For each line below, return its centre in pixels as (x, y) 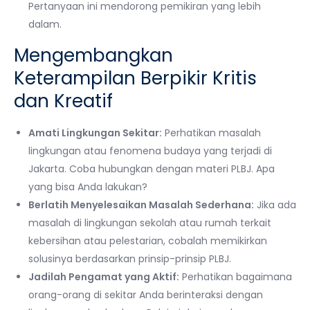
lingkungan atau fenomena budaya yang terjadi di (150, 151)
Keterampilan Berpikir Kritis (135, 78)
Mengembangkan (93, 55)
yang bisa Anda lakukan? (88, 186)
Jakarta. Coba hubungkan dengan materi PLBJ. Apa (152, 168)
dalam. (45, 24)
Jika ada (275, 204)
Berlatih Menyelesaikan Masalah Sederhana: (141, 204)
